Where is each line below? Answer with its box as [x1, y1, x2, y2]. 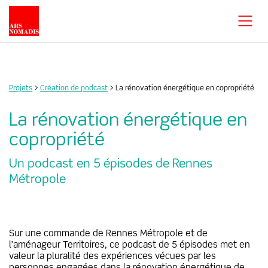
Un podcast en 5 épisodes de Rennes [9, 157, 212, 170]
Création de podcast [40, 85, 108, 92]
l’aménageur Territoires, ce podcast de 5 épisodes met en [9, 240, 250, 250]
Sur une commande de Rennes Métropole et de [9, 229, 208, 239]
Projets [9, 85, 32, 92]
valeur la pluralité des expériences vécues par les [9, 252, 216, 261]
